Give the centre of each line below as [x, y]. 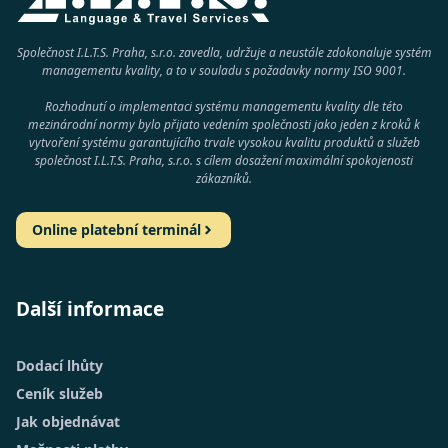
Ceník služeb [59, 393]
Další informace [90, 308]
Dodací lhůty [59, 365]
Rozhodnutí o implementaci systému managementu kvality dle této [224, 106]
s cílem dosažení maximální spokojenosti [303, 160]
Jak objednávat [68, 421]
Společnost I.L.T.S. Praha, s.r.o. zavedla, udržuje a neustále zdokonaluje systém [224, 52]
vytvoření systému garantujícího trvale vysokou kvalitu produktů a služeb [224, 142]
